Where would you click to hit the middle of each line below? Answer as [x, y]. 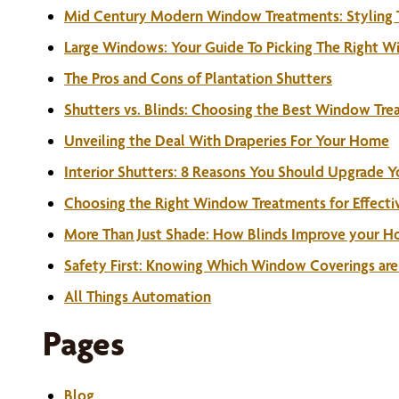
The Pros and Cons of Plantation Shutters [198, 78]
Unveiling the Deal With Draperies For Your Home [227, 140]
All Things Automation [138, 296]
